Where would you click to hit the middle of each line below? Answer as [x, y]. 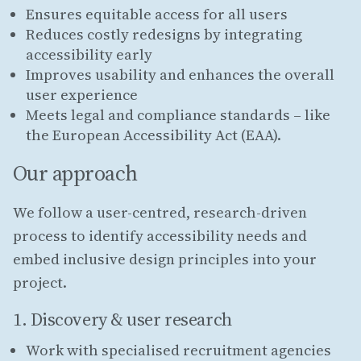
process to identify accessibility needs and [160, 235]
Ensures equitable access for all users [157, 14]
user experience [82, 94]
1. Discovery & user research [122, 319]
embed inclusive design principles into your [165, 259]
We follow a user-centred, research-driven [160, 212]
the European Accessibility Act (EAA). [154, 135]
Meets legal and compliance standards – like [178, 114]
